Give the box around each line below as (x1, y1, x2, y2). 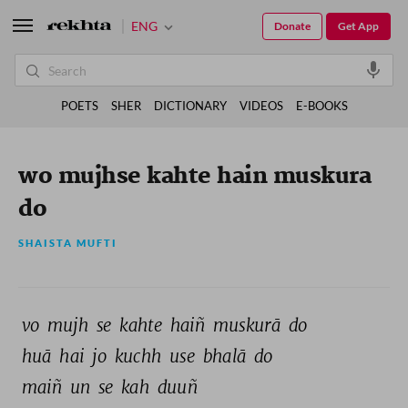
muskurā (212, 313, 286, 336)
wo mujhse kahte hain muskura (18, 162, 371, 190)
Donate (274, 19, 311, 33)
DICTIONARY (153, 98, 227, 113)
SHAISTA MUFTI (18, 238, 117, 249)
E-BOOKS (295, 98, 348, 113)
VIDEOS (239, 98, 283, 113)
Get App (338, 19, 379, 33)
